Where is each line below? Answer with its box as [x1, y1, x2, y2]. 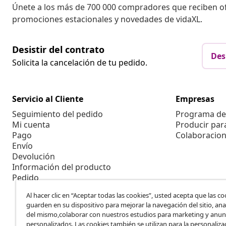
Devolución [12, 151, 55, 162]
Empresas [176, 93, 214, 105]
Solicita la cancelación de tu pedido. [12, 57, 147, 69]
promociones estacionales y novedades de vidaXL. [12, 14, 202, 25]
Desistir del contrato [12, 43, 104, 56]
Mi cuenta [12, 119, 50, 131]
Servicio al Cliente [12, 93, 83, 105]
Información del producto [12, 161, 111, 173]
